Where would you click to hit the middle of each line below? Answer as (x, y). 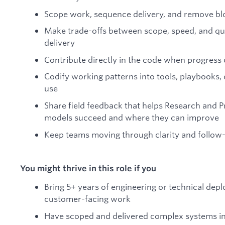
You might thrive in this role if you (88, 168)
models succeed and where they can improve (132, 117)
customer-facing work (87, 199)
